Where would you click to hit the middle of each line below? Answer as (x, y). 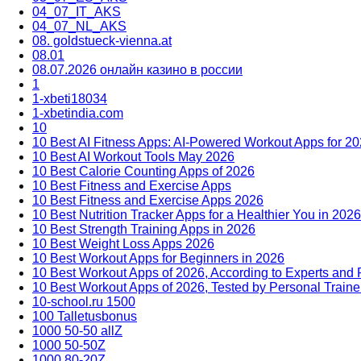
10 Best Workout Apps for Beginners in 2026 (158, 258)
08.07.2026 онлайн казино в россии (137, 69)
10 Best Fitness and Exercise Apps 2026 (148, 200)
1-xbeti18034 (70, 98)
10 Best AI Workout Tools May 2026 (133, 156)
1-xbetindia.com (78, 113)
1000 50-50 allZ (77, 330)
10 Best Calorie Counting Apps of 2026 (143, 171)
